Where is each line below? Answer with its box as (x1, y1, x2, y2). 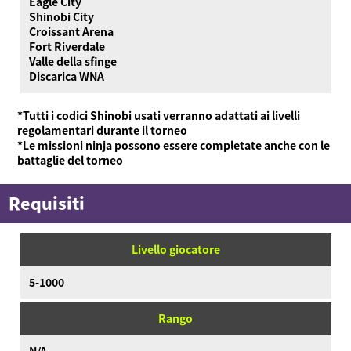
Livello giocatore (131, 241, 220, 258)
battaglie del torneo (17, 151, 124, 168)
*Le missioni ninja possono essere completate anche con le (17, 136, 331, 153)
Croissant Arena (28, 24, 114, 40)
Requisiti (8, 191, 85, 215)
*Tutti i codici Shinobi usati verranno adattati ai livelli (17, 107, 301, 123)
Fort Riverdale (28, 38, 105, 55)
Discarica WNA (28, 68, 104, 85)
